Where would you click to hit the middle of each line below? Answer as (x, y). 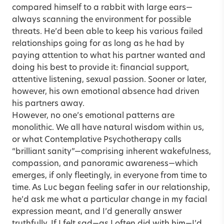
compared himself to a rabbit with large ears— (102, 8)
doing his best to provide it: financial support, (100, 68)
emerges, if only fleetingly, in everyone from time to (109, 176)
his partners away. (48, 104)
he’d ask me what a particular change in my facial (109, 200)
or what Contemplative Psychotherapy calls (97, 140)
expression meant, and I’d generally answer (97, 212)
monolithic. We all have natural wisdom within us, (108, 128)
